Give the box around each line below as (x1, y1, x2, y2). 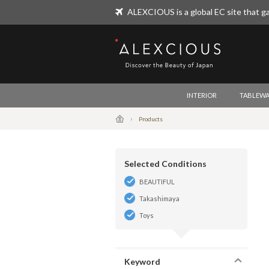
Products (139, 115, 163, 122)
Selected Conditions (124, 159, 207, 169)
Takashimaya (139, 195, 180, 202)
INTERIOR (186, 91, 217, 99)
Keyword (124, 256, 160, 267)
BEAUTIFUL (139, 178, 175, 186)
